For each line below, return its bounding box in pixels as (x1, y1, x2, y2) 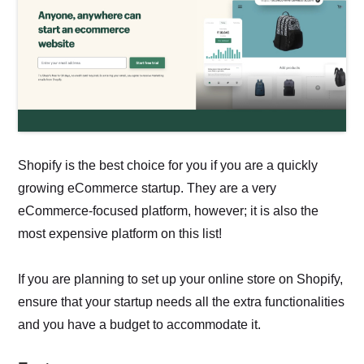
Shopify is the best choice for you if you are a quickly (18, 158, 318, 173)
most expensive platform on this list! (18, 227, 223, 241)
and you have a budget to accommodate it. (18, 318, 262, 332)
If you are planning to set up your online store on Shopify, (18, 272, 344, 287)
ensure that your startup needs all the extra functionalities (18, 295, 345, 310)
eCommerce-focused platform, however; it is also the (18, 204, 319, 219)
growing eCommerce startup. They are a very (18, 181, 277, 196)
